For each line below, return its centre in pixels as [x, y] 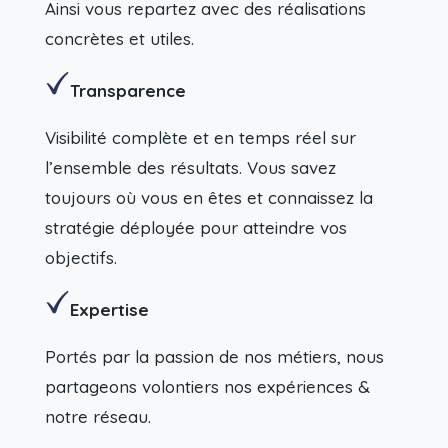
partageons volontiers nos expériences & [207, 387]
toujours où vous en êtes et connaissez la [208, 198]
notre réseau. [97, 417]
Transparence [127, 91]
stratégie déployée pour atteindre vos [195, 228]
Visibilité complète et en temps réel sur [200, 138]
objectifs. [80, 258]
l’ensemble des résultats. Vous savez [190, 168]
